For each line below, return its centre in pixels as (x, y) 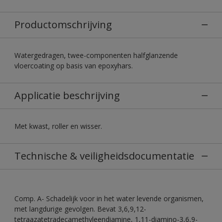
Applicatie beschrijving (67, 95)
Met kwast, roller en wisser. (58, 126)
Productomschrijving (63, 24)
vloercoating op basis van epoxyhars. (74, 65)
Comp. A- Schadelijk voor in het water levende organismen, (109, 198)
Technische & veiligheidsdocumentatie (104, 156)
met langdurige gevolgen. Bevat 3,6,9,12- (80, 209)
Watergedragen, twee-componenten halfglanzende (96, 55)
